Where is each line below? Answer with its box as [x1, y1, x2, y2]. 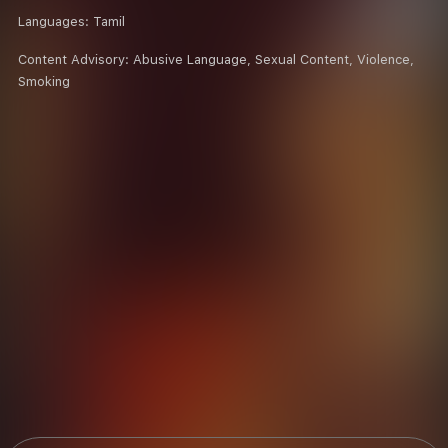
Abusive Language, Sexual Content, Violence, [133, 51, 414, 67]
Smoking [18, 73, 70, 89]
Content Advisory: [18, 51, 133, 67]
